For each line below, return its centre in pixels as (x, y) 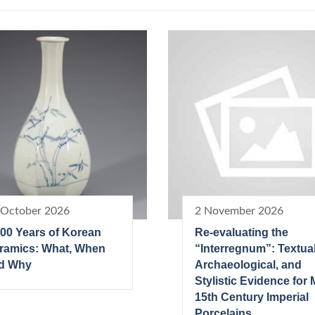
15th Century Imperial (252, 297)
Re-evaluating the (242, 232)
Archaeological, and (248, 264)
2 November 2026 (239, 211)
